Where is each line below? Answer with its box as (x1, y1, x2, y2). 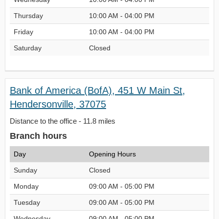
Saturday (14, 44, 42, 52)
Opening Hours (89, 150, 136, 158)
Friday (14, 28, 33, 36)
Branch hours (10, 131, 67, 141)
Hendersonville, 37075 (10, 99, 106, 109)
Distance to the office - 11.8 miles (10, 117, 115, 125)
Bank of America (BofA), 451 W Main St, (10, 85, 185, 96)
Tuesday (14, 198, 40, 206)
